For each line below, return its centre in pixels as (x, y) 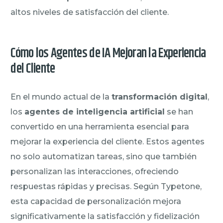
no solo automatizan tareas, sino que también (104, 156)
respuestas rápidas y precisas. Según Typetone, (106, 186)
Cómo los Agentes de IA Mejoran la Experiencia (108, 53)
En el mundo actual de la (61, 97)
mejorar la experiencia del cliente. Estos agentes (108, 141)
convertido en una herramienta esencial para (100, 126)
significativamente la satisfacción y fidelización (105, 216)
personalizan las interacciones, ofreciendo (95, 171)
